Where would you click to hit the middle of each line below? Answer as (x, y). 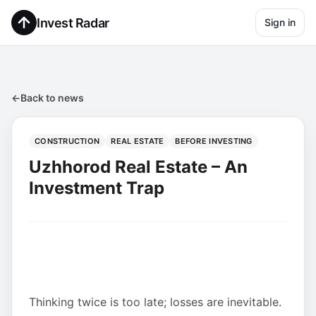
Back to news (52, 98)
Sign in (280, 22)
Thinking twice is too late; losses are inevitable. (155, 302)
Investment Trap (97, 188)
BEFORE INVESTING (214, 141)
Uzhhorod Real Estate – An (138, 167)
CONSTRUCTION (67, 141)
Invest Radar (73, 23)
